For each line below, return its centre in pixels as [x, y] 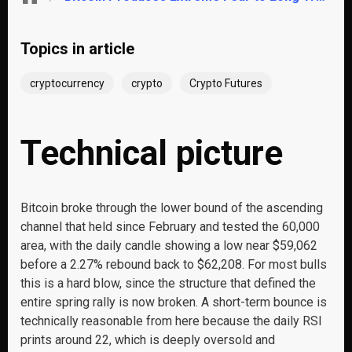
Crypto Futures [226, 83]
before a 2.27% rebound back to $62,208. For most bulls [174, 264]
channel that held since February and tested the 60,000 [170, 227]
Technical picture [156, 153]
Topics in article [77, 49]
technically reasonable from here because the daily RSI [171, 321]
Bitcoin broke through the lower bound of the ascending [172, 208]
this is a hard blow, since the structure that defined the [168, 283]
